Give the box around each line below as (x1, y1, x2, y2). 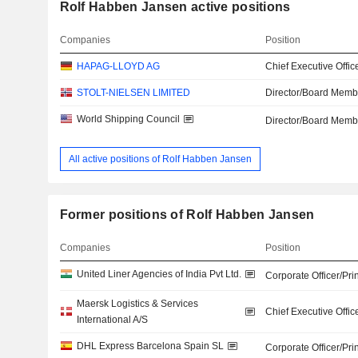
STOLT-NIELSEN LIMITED (76, 87, 190, 99)
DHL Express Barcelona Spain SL (76, 340, 224, 352)
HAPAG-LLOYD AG (76, 61, 160, 73)
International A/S (76, 314, 148, 326)
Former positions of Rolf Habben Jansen (59, 208, 315, 222)
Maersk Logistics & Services (76, 298, 198, 310)
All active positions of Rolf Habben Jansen (68, 153, 252, 165)
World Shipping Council (76, 113, 180, 125)
